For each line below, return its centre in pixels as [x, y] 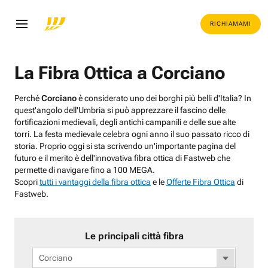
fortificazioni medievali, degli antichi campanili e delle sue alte [125, 122]
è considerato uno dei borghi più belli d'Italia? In [164, 98]
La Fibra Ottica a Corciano [120, 73]
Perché [28, 98]
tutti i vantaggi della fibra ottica [95, 182]
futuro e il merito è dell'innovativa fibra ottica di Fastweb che [122, 158]
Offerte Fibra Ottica [201, 182]
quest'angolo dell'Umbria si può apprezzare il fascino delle [120, 110]
